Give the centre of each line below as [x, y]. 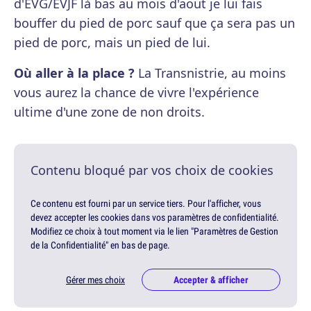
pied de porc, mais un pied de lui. [112, 43]
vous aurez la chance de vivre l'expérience [136, 93]
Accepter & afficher [211, 280]
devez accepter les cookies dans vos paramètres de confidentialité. [155, 218]
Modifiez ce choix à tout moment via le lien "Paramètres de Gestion [154, 232]
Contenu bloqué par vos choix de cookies [152, 170]
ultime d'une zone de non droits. [109, 112]
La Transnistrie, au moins [210, 73]
